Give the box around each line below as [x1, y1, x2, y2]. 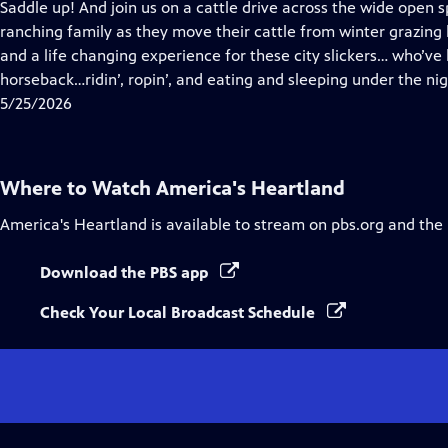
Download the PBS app [40, 263, 212, 282]
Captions [147, 45, 210, 64]
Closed [147, 21, 195, 40]
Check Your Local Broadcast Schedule [40, 303, 319, 322]
